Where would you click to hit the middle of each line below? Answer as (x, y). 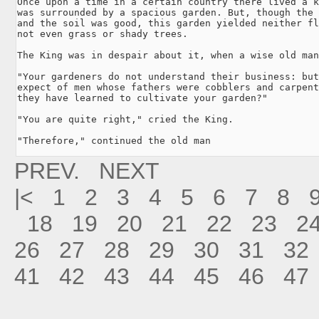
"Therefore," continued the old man (114, 140)
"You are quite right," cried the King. (125, 119)
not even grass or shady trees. (103, 33)
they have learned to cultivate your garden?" (142, 98)
